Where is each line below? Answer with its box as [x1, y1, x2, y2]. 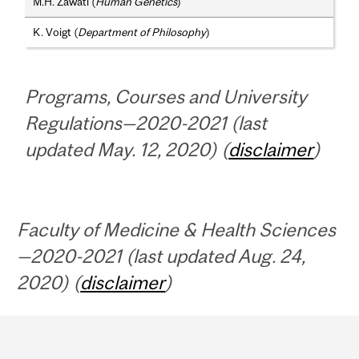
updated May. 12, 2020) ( [25, 139, 229, 161]
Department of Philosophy [78, 26, 207, 39]
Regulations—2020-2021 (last [25, 112, 268, 135]
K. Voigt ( [33, 26, 79, 39]
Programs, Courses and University [25, 86, 308, 108]
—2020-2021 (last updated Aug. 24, [17, 245, 306, 268]
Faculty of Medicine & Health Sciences [17, 219, 337, 241]
